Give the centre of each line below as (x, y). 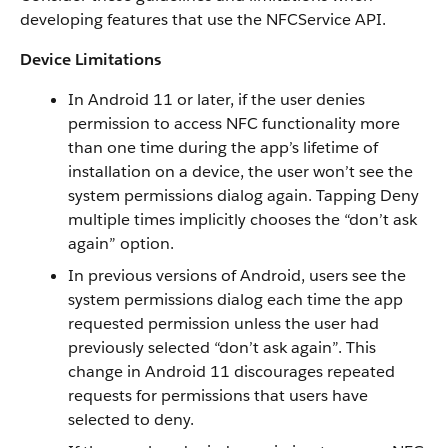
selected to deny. (131, 419)
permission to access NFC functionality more (234, 123)
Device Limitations (90, 59)
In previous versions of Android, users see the (237, 275)
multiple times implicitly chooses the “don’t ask (242, 219)
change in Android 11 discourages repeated (231, 371)
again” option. (121, 243)
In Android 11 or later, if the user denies (216, 99)
